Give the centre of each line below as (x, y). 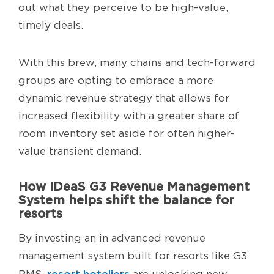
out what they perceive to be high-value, (123, 8)
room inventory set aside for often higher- (127, 134)
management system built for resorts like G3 (133, 256)
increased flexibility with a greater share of (129, 116)
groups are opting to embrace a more (116, 80)
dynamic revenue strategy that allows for (124, 98)
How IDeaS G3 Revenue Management (134, 187)
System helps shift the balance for (126, 200)
